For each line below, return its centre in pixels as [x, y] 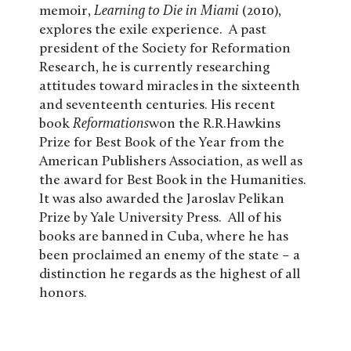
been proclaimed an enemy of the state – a [170, 255]
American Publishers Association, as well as [171, 161]
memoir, [67, 11]
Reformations [111, 124]
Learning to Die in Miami [168, 11]
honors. [63, 293]
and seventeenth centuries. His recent [157, 105]
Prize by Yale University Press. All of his [160, 218]
